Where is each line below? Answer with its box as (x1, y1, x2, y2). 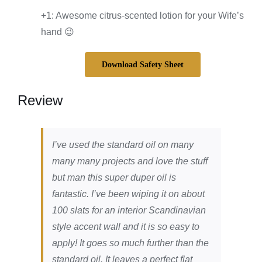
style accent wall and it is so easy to (51, 222, 199, 232)
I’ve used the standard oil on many (51, 140, 194, 150)
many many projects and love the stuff (51, 156, 208, 167)
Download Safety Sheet (102, 60, 184, 70)
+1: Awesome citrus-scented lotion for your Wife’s (40, 11, 244, 21)
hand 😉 (40, 27, 74, 37)
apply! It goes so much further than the (51, 238, 209, 249)
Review (17, 92, 63, 109)
